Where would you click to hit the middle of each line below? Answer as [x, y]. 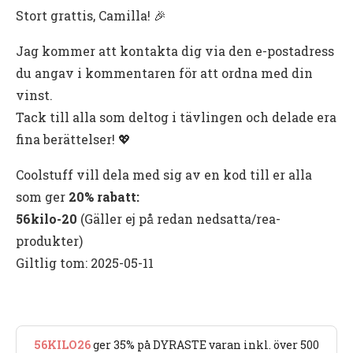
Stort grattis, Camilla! [83, 15]
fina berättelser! [65, 139]
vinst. [34, 95]
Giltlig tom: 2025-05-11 [85, 262]
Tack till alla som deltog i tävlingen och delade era [176, 117]
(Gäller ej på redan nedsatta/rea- [179, 218]
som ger [42, 196]
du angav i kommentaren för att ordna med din [164, 72]
